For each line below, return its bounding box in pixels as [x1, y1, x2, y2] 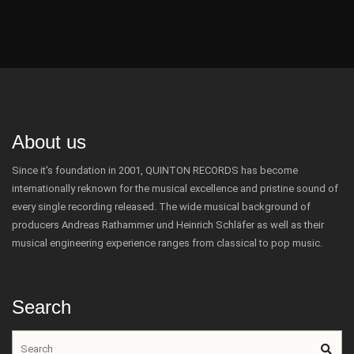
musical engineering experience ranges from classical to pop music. [12, 237, 322, 249]
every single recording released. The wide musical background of [12, 201, 311, 213]
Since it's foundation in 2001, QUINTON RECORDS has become [12, 164, 298, 176]
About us [12, 131, 86, 153]
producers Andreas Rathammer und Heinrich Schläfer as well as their [12, 219, 324, 231]
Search [12, 296, 71, 318]
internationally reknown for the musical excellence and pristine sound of [12, 183, 338, 194]
